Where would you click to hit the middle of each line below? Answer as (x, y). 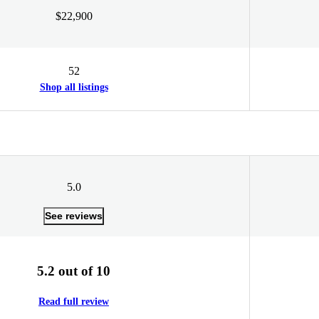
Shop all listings (74, 87)
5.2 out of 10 (74, 271)
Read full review (74, 302)
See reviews (74, 215)
